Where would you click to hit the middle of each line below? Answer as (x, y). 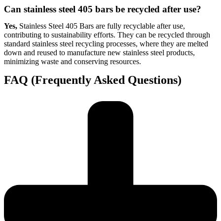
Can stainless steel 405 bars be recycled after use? (103, 9)
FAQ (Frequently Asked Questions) (93, 80)
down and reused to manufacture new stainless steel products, (99, 53)
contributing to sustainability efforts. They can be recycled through (107, 35)
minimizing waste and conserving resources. (73, 62)
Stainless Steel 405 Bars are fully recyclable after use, (101, 26)
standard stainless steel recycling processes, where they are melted (106, 44)
